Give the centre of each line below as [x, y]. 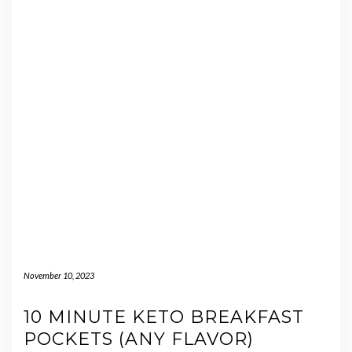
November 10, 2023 [59, 275]
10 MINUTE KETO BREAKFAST [164, 317]
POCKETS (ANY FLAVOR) [139, 339]
